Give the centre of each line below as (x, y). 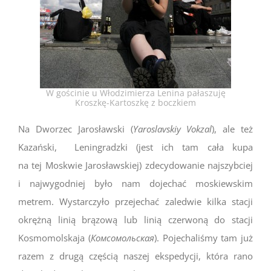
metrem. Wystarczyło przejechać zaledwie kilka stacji (135, 201)
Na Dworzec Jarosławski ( (76, 129)
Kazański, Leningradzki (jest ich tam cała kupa (135, 147)
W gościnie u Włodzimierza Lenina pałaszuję (135, 93)
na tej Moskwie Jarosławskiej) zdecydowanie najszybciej (135, 165)
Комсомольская (122, 237)
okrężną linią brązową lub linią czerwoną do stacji (135, 219)
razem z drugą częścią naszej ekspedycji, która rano (135, 256)
